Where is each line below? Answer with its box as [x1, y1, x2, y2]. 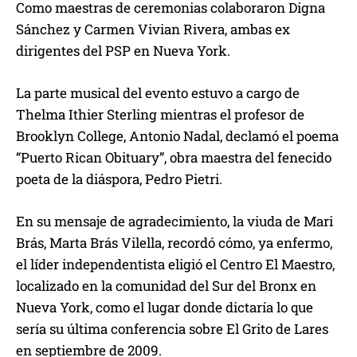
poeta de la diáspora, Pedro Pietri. [16, 169, 222, 188]
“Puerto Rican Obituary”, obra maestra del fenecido [16, 147, 331, 167]
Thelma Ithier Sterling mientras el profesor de [16, 104, 304, 124]
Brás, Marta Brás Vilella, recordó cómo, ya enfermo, [16, 233, 332, 252]
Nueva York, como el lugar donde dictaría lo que [16, 297, 313, 316]
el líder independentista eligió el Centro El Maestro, [16, 254, 335, 273]
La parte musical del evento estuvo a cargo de [16, 83, 300, 102]
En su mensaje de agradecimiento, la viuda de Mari [16, 211, 333, 230]
